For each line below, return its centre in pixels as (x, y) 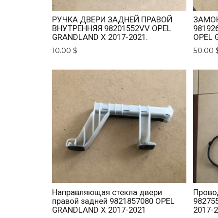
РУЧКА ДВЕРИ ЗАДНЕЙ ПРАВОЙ (112, 19)
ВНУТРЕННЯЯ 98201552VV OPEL (112, 28)
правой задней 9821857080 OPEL (114, 201)
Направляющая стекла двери (107, 192)
